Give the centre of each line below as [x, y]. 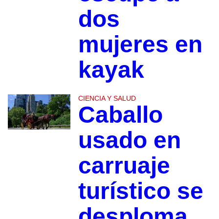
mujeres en [140, 44]
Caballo [120, 115]
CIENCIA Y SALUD [107, 99]
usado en [129, 140]
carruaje [124, 166]
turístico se [141, 191]
